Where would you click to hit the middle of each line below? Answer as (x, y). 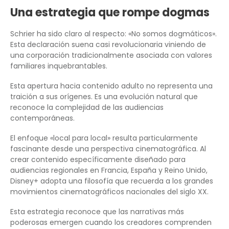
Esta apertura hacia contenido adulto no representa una (111, 86)
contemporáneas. (42, 118)
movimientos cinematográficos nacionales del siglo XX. (109, 191)
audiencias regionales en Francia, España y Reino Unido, (109, 170)
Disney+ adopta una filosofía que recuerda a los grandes (112, 181)
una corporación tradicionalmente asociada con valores (111, 55)
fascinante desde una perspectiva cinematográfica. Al (108, 148)
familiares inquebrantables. (59, 66)
